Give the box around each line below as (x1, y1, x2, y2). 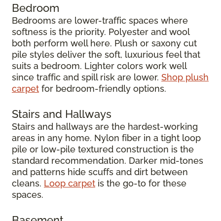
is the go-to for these (95, 178, 186, 188)
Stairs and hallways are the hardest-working (12, 121, 198, 132)
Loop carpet (44, 178, 95, 188)
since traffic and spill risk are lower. (12, 72, 161, 82)
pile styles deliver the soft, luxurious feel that (12, 49, 200, 60)
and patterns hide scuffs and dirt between (12, 167, 188, 177)
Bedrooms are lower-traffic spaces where (12, 15, 188, 26)
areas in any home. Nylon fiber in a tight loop (12, 133, 201, 143)
